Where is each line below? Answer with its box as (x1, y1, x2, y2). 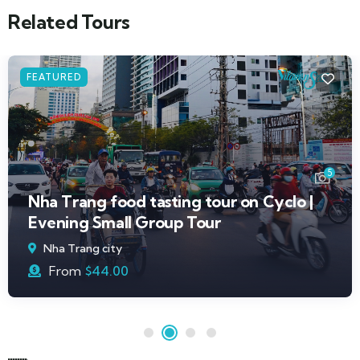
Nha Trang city (43, 240, 122, 256)
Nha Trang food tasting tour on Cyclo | (28, 190, 313, 211)
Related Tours (8, 9, 130, 34)
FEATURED (27, 71, 81, 83)
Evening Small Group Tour (28, 211, 221, 232)
